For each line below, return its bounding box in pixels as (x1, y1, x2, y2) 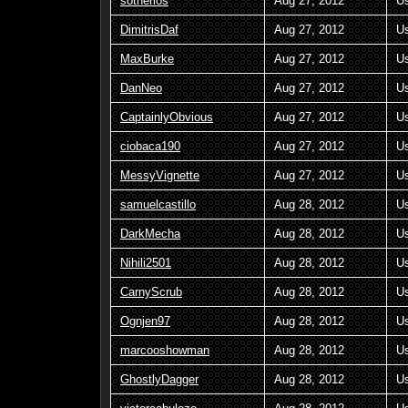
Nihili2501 (120, 255, 171, 270)
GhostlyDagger (120, 372, 199, 386)
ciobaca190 (120, 138, 180, 153)
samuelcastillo (120, 197, 196, 211)
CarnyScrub (120, 284, 182, 299)
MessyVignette (120, 168, 199, 182)
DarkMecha (120, 226, 180, 240)
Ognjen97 (120, 313, 170, 328)
